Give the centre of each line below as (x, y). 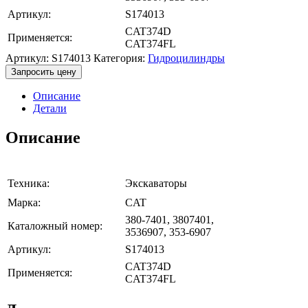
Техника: (29, 183)
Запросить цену (44, 71)
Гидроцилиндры (186, 58)
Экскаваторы (156, 183)
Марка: (24, 202)
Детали (50, 108)
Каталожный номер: (55, 225)
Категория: (121, 58)
